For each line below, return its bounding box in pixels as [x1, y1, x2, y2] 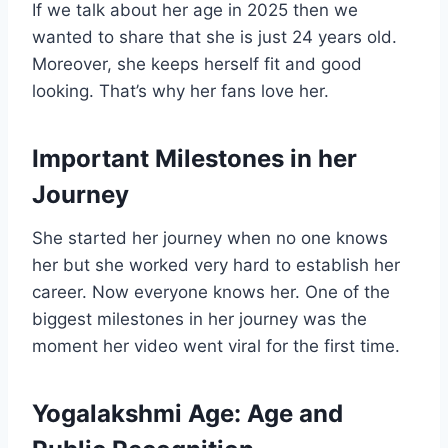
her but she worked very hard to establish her [32, 254, 400, 275]
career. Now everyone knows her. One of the [32, 281, 390, 302]
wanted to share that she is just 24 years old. [32, 26, 397, 47]
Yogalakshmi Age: [32, 398, 247, 428]
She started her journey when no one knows [32, 227, 388, 248]
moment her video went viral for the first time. [32, 335, 400, 356]
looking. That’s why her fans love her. [32, 80, 329, 101]
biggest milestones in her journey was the [32, 308, 367, 329]
